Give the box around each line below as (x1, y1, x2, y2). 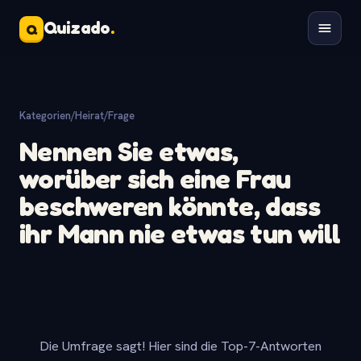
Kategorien (19, 109, 71, 122)
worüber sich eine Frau (19, 162, 291, 195)
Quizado (44, 18, 110, 38)
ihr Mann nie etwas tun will (19, 217, 341, 250)
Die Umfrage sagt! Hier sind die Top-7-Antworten (39, 337, 322, 355)
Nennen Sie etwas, (19, 135, 239, 168)
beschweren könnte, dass (19, 189, 320, 222)
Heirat (75, 109, 104, 122)
